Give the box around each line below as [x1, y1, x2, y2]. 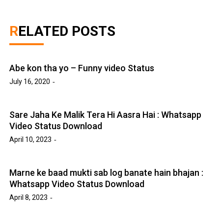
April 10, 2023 [9, 135, 52, 143]
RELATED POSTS [18, 23, 116, 39]
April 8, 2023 [9, 193, 48, 201]
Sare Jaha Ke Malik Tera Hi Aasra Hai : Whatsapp [9, 109, 202, 120]
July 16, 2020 [9, 77, 51, 85]
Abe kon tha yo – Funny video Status [9, 62, 155, 73]
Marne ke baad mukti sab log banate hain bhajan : [9, 167, 204, 178]
